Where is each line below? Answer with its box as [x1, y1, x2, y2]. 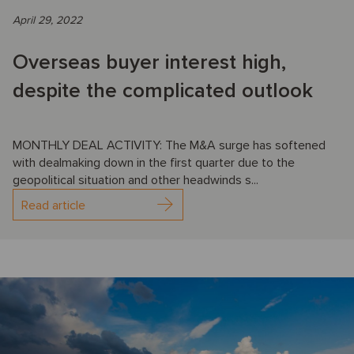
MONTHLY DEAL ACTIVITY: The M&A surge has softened [13, 137, 326, 154]
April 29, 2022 [13, 13, 82, 28]
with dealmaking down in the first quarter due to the [13, 155, 295, 171]
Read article [21, 198, 85, 214]
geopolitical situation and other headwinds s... [13, 172, 258, 189]
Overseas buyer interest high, [13, 50, 286, 76]
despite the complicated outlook [13, 78, 313, 104]
